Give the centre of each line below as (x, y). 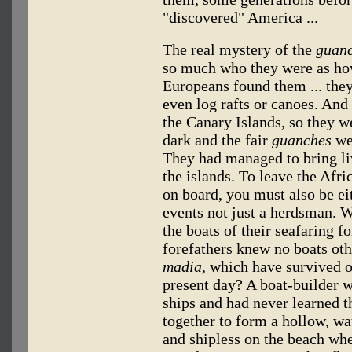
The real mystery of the (239, 50)
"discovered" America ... (240, 18)
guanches (302, 140)
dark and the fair (217, 140)
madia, (184, 267)
